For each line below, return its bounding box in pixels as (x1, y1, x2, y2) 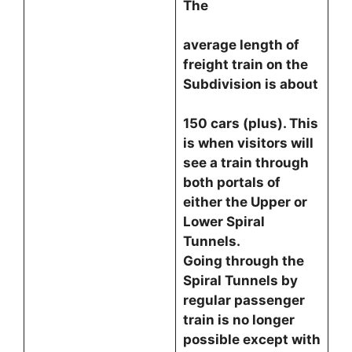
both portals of (182, 174, 280, 190)
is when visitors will (182, 135, 313, 151)
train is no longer (182, 312, 295, 328)
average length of (182, 37, 299, 53)
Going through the (182, 253, 304, 269)
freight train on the (182, 57, 308, 72)
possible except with (182, 332, 321, 347)
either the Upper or (182, 194, 307, 210)
